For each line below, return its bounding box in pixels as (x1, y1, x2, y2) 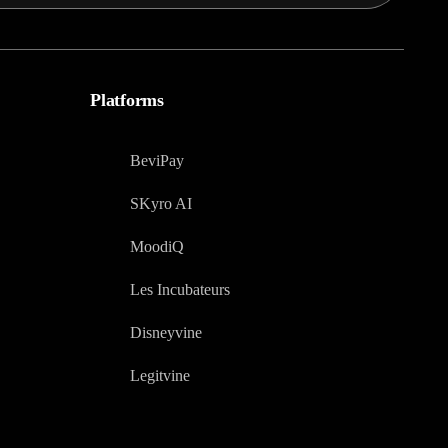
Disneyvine (130, 324, 203, 342)
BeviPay (130, 152, 185, 170)
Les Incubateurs (130, 281, 231, 299)
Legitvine (130, 367, 191, 385)
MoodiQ (130, 238, 185, 256)
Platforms (90, 90, 164, 111)
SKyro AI (130, 195, 193, 213)
